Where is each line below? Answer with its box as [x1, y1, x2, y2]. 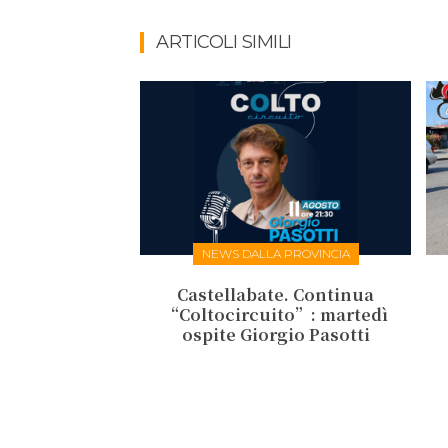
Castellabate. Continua [177, 282, 375, 306]
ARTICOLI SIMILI [156, 31, 292, 53]
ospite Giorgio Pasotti [181, 322, 370, 346]
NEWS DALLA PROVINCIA [201, 245, 350, 261]
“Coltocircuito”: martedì [163, 302, 389, 326]
